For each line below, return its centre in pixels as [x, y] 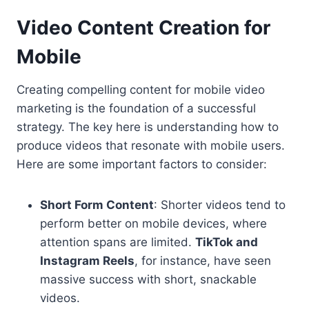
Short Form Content [97, 205]
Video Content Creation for [143, 28]
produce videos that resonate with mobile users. [151, 146]
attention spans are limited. [118, 242]
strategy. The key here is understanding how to [148, 127]
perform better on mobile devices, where [153, 224]
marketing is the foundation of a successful [136, 109]
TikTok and [227, 242]
